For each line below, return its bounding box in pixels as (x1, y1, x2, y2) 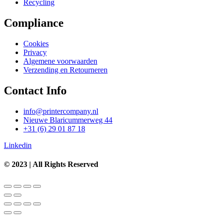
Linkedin (4, 141, 32, 149)
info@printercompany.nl (23, 107, 98, 115)
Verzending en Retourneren (23, 66, 108, 74)
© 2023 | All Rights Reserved (4, 160, 98, 169)
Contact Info (4, 84, 67, 97)
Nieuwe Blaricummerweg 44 (23, 116, 112, 124)
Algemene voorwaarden (23, 57, 97, 66)
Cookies (23, 39, 49, 48)
